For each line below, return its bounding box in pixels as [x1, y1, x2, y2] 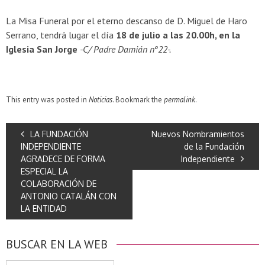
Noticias [89, 94, 112, 105]
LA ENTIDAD [21, 203, 67, 214]
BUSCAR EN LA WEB [6, 236, 108, 252]
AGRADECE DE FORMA [21, 153, 105, 164]
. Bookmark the [112, 94, 164, 105]
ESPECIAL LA [21, 166, 68, 176]
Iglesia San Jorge [6, 43, 77, 55]
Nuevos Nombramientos [151, 128, 244, 139]
